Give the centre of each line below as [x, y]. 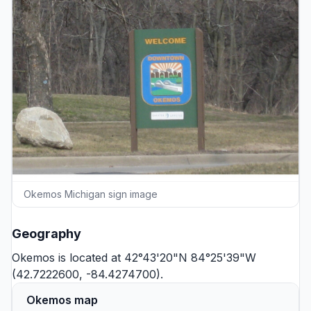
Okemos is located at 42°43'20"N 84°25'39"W [134, 257]
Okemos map [62, 300]
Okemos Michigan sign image [91, 194]
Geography [47, 233]
